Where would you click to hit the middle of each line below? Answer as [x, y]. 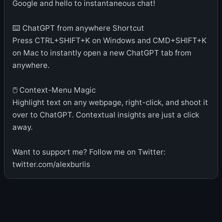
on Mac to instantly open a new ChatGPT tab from [102, 53]
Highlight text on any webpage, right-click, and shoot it [110, 102]
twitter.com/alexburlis [51, 164]
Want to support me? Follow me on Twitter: [89, 152]
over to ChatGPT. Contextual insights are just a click [106, 115]
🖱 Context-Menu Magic [54, 90]
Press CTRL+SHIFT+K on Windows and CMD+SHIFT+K [110, 40]
